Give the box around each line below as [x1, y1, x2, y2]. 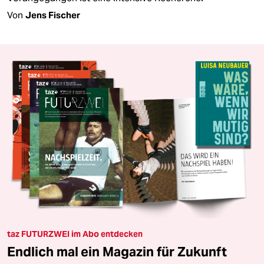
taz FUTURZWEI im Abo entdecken [7, 228, 143, 239]
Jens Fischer [25, 9, 80, 21]
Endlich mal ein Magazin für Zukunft [7, 243, 227, 260]
